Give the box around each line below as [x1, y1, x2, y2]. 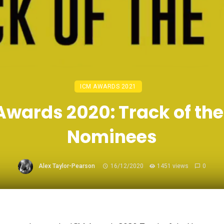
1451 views [157, 162, 189, 170]
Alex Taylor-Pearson [38, 162, 95, 170]
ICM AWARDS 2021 [80, 83, 136, 90]
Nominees [67, 124, 157, 149]
